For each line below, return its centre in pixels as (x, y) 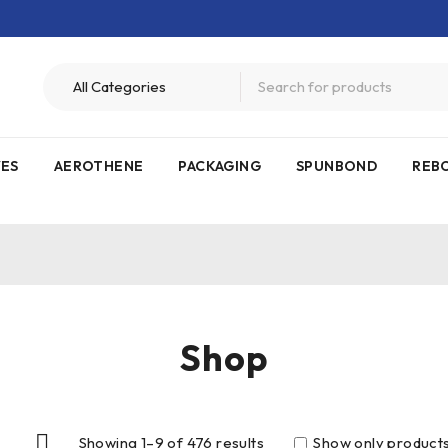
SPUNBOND (337, 166)
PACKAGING (220, 166)
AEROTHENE (98, 166)
